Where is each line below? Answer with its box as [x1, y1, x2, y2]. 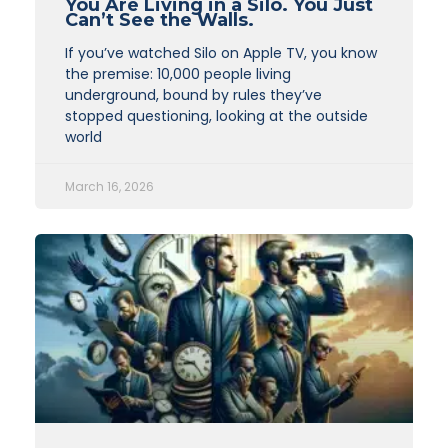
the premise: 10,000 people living [65, 63, 291, 84]
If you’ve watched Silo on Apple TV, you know [65, 42, 377, 63]
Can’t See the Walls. [65, 8, 254, 31]
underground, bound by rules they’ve [65, 84, 322, 105]
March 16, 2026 [65, 177, 154, 195]
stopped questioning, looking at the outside [65, 105, 368, 126]
